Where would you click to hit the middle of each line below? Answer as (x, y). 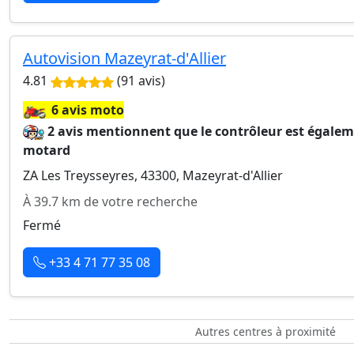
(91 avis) (139, 81)
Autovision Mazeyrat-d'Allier (124, 58)
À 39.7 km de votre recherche (110, 201)
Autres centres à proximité (265, 331)
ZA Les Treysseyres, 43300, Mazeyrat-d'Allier (153, 175)
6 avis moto (88, 110)
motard (47, 150)
